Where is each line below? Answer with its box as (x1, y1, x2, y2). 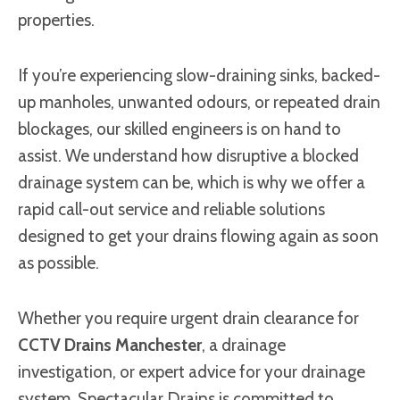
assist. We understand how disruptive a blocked (18, 146, 359, 166)
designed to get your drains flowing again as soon (18, 226, 379, 246)
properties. (18, 10, 95, 30)
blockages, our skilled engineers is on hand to (18, 119, 341, 139)
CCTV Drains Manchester (18, 335, 202, 355)
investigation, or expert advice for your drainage (18, 362, 365, 382)
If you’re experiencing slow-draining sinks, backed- (18, 65, 380, 86)
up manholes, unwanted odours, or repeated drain (18, 92, 380, 112)
